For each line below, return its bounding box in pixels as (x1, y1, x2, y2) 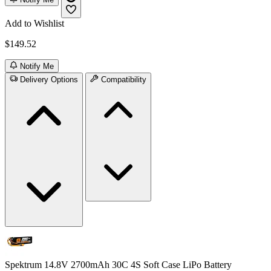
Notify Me (20, 62, 54, 71)
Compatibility (100, 75, 146, 85)
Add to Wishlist (5, 18, 64, 28)
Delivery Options (20, 75, 79, 85)
